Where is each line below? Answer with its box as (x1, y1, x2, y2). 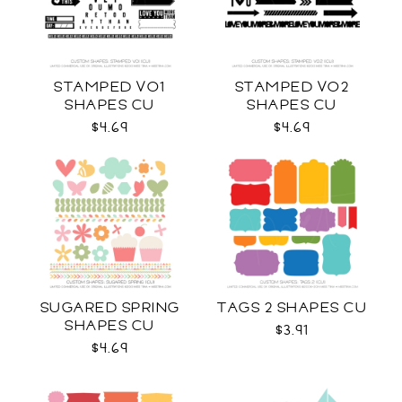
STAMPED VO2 (234, 76, 350, 98)
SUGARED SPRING (39, 297, 180, 319)
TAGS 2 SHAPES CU (217, 297, 367, 319)
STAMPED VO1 (54, 76, 166, 98)
